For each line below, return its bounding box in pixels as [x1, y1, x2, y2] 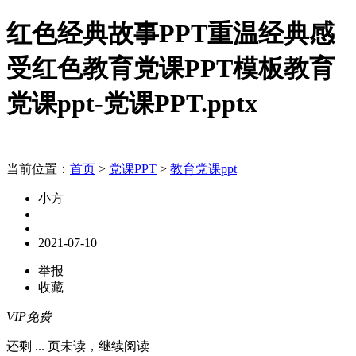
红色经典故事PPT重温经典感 [6, 19, 335, 48]
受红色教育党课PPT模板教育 [6, 54, 335, 83]
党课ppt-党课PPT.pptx [6, 89, 257, 118]
